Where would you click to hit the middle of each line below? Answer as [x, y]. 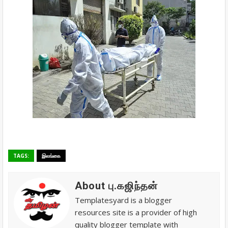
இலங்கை [51, 156]
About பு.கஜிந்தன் [116, 186]
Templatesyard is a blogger [123, 200]
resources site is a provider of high [136, 212]
